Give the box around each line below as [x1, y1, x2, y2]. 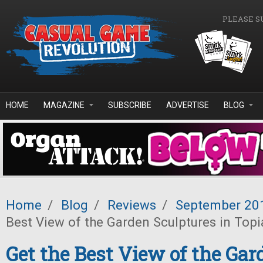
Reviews [107, 197, 156, 213]
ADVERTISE [166, 100, 209, 110]
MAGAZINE [43, 100, 85, 110]
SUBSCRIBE [108, 100, 151, 110]
